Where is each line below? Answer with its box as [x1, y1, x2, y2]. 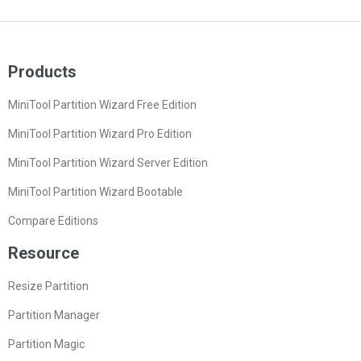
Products [8, 61, 77, 81]
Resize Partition [8, 279, 89, 293]
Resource [8, 243, 79, 263]
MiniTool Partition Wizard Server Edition [8, 156, 208, 169]
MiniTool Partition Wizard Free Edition [8, 98, 197, 111]
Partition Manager [8, 308, 100, 322]
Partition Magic [8, 337, 85, 351]
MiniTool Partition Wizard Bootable [8, 185, 183, 198]
